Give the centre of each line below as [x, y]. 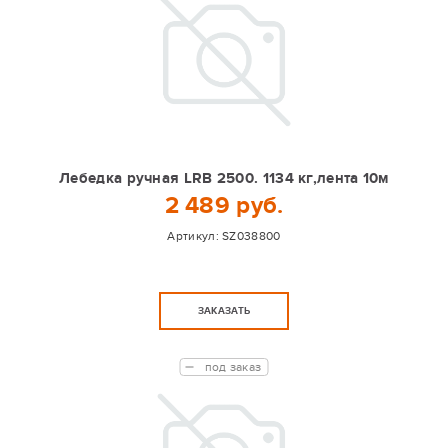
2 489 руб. [224, 205]
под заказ [233, 367]
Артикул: [195, 236]
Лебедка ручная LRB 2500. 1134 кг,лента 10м [224, 178]
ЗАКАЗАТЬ [224, 311]
